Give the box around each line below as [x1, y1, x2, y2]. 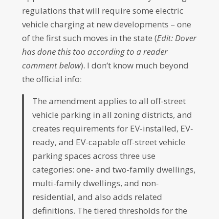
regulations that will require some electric [22, 5, 183, 16]
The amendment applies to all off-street [32, 95, 186, 107]
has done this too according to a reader [22, 46, 168, 57]
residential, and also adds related [32, 191, 163, 202]
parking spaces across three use [32, 150, 156, 161]
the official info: [22, 73, 82, 85]
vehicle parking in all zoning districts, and [32, 109, 193, 120]
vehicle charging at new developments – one [22, 19, 191, 30]
